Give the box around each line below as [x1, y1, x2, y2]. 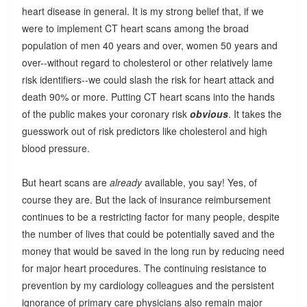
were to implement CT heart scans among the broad [21, 21, 249, 36]
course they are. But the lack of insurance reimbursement [21, 193, 271, 207]
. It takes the [228, 107, 282, 121]
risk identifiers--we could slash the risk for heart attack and [21, 73, 274, 87]
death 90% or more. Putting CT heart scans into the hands [21, 90, 275, 104]
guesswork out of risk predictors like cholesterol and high [21, 124, 267, 138]
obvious [189, 107, 228, 121]
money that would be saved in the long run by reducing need [21, 244, 284, 258]
